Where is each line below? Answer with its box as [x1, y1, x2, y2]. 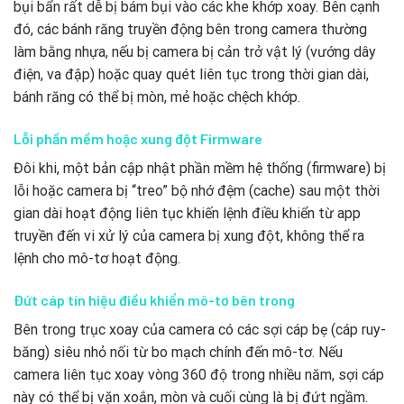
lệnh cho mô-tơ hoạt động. [14, 250, 180, 268]
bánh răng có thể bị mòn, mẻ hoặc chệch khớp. [14, 88, 300, 106]
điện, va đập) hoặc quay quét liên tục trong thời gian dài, [14, 66, 369, 84]
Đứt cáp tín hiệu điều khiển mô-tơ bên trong [14, 290, 295, 308]
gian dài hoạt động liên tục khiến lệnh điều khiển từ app [14, 205, 361, 223]
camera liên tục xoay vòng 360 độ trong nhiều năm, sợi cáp [14, 365, 384, 383]
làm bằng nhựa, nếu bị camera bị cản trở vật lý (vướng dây [14, 43, 376, 61]
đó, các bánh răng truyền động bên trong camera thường [14, 21, 367, 39]
